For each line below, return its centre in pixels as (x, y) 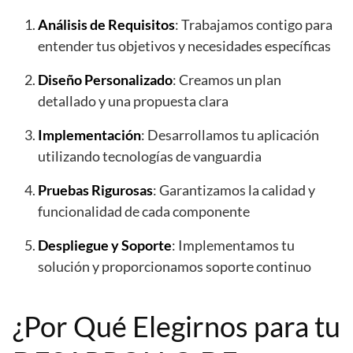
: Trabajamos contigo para (254, 24)
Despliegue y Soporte (105, 245)
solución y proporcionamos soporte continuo (175, 266)
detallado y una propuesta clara (133, 100)
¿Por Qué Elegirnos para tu (176, 326)
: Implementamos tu (233, 245)
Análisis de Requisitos (106, 24)
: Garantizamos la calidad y (234, 190)
